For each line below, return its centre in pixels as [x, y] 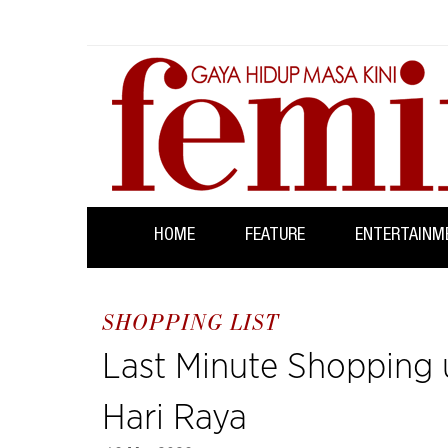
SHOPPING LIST [190, 324]
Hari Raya [174, 417]
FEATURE [275, 235]
